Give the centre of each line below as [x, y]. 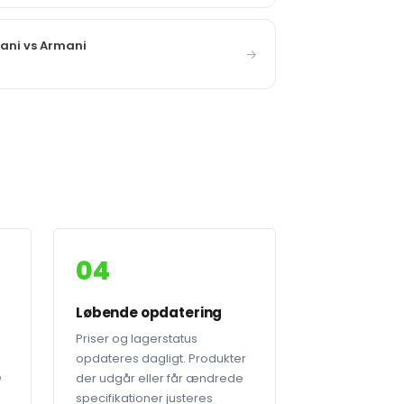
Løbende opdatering [149, 312]
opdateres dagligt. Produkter [161, 358]
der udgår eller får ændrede [160, 378]
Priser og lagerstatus [137, 339]
